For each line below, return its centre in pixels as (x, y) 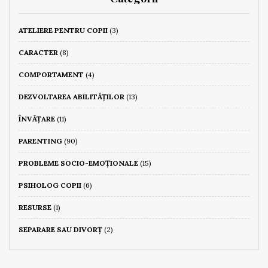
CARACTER (38, 52)
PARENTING (40, 141)
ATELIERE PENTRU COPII (63, 30)
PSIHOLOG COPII (50, 185)
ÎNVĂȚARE (37, 119)
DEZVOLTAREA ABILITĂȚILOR (71, 97)
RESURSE (35, 207)
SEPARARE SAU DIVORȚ (60, 229)
